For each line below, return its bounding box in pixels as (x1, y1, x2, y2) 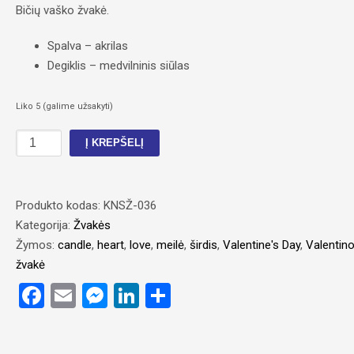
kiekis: (14, 151, 51, 166)
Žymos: (15, 238, 58, 253)
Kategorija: (15, 218, 73, 233)
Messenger (107, 281, 230, 311)
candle (57, 238, 92, 253)
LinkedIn (138, 281, 232, 311)
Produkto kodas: (15, 198, 104, 213)
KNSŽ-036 (103, 198, 156, 213)
